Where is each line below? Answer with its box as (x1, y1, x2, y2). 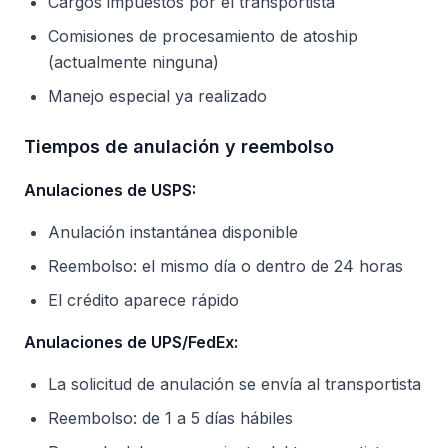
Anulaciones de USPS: (24, 180, 196, 200)
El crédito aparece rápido (48, 290, 239, 310)
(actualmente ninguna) (48, 52, 219, 72)
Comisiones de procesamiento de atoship (48, 26, 358, 46)
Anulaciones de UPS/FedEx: (24, 332, 238, 352)
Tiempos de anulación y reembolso (24, 136, 334, 157)
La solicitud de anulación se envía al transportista (48, 374, 421, 394)
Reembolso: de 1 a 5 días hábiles (48, 408, 293, 428)
